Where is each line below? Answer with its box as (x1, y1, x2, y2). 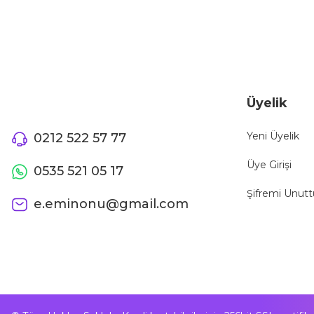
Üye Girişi (247, 158, 292, 171)
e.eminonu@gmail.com (34, 196, 189, 212)
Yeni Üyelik (247, 130, 299, 142)
